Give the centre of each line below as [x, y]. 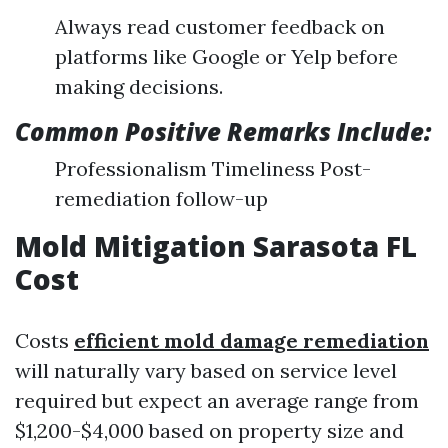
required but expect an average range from [217, 400]
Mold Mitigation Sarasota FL [216, 246]
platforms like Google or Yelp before [226, 56]
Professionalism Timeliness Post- [213, 168]
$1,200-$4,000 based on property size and [209, 430]
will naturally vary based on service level [206, 370]
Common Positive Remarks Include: [223, 131]
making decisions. [139, 86]
